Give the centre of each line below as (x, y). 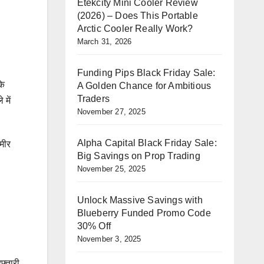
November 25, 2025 (111, 169)
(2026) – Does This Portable (137, 16)
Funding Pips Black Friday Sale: (146, 73)
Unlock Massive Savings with (140, 200)
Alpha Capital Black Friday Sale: (147, 143)
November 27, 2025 (111, 112)
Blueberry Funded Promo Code (144, 213)
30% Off (94, 226)
